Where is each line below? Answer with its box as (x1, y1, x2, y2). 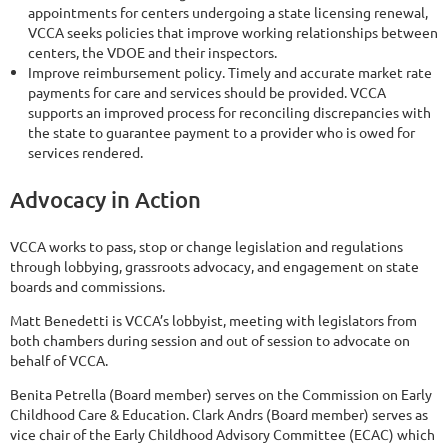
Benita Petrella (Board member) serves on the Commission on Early (10, 384, 432, 403)
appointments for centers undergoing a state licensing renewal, (28, 3, 428, 22)
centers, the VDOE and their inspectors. (28, 43, 277, 62)
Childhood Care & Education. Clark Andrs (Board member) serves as (10, 404, 428, 423)
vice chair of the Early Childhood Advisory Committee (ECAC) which (10, 424, 435, 443)
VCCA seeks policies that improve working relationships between (28, 23, 438, 42)
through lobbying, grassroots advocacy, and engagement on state (10, 256, 419, 275)
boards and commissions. (10, 276, 165, 295)
